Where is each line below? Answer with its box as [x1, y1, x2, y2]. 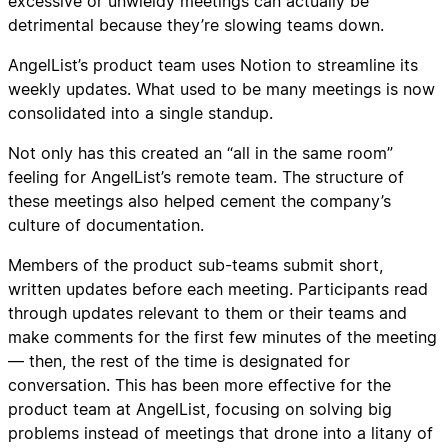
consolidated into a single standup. [8, 102, 273, 123]
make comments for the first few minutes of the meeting [8, 326, 437, 347]
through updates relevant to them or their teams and [8, 302, 407, 323]
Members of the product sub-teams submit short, [8, 254, 383, 275]
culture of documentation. [8, 214, 204, 235]
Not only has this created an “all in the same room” [8, 142, 393, 163]
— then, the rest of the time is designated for [8, 350, 350, 371]
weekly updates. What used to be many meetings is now [8, 78, 435, 99]
